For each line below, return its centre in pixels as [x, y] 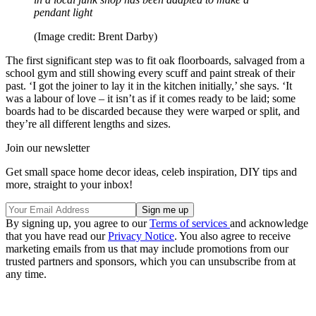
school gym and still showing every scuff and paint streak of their [150, 73]
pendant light [66, 13]
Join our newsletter [48, 148]
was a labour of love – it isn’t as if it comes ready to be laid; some [151, 99]
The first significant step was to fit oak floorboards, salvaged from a [155, 61]
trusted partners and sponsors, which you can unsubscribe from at [151, 262]
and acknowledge [269, 224]
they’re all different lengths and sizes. [90, 124]
